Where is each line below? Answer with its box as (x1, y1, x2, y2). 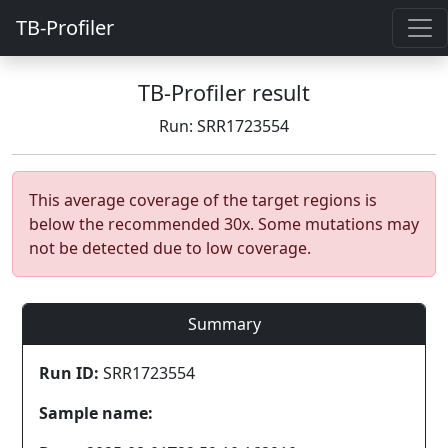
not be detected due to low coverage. (29, 237, 311, 259)
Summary (187, 313, 261, 335)
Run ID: (39, 362, 99, 384)
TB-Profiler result (138, 78, 310, 107)
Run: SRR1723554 (159, 115, 289, 137)
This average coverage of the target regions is (29, 189, 377, 211)
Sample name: (39, 402, 153, 424)
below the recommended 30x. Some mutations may (29, 213, 419, 235)
